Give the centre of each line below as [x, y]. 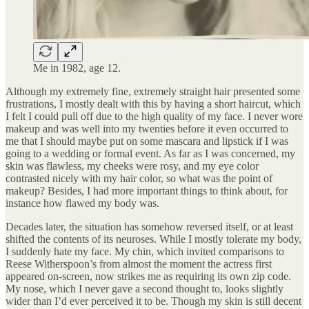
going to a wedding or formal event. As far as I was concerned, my [150, 153]
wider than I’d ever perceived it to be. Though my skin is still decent [153, 301]
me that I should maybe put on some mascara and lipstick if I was [147, 141]
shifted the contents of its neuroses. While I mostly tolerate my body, [153, 239]
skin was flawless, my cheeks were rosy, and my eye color [132, 166]
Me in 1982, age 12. [77, 68]
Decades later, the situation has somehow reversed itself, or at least [149, 226]
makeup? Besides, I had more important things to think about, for [147, 190]
